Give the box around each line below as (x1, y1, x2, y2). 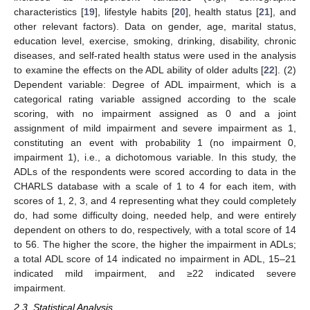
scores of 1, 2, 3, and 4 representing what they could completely (14, 195, 296, 207)
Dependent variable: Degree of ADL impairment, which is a (14, 79, 296, 91)
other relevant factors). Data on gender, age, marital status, (14, 21, 296, 33)
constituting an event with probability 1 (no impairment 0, (14, 137, 296, 149)
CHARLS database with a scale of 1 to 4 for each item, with (14, 181, 296, 192)
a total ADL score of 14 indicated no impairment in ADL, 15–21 (14, 253, 296, 265)
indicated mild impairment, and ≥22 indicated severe (14, 268, 296, 280)
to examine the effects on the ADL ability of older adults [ (14, 64, 264, 76)
